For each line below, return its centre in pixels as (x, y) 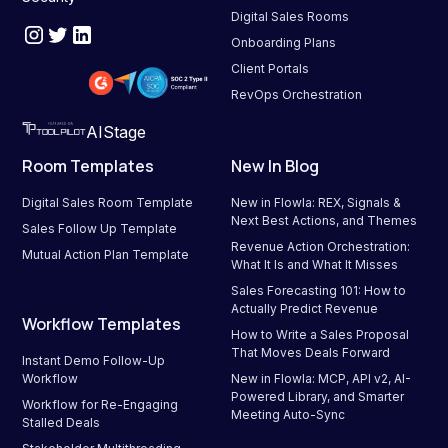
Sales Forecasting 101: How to (318, 291)
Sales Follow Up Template (100, 229)
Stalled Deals (61, 423)
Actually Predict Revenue (304, 309)
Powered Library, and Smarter (317, 397)
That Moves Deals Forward (310, 353)
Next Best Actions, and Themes (324, 221)
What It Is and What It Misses (314, 265)
